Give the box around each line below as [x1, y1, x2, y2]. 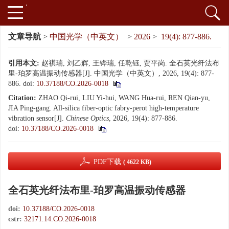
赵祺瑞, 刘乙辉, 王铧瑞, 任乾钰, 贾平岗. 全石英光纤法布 [41, 59, 219, 67]
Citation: [8, 94, 36, 102]
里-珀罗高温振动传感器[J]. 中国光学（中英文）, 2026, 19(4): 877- [8, 70, 214, 77]
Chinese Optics [66, 114, 109, 122]
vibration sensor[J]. [8, 114, 66, 122]
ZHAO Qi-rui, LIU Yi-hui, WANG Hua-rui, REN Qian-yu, [38, 94, 210, 102]
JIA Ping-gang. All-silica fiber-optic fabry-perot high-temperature [8, 104, 199, 112]
